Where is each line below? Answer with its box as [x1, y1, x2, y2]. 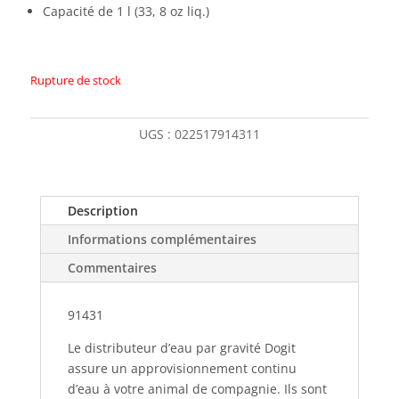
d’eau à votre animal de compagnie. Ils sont [67, 380, 327, 397]
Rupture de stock [29, 72, 121, 88]
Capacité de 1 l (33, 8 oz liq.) [42, 3, 209, 20]
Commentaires [67, 259, 157, 276]
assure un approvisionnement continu [67, 360, 297, 377]
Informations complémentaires [67, 231, 256, 248]
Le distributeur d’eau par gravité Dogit [67, 339, 296, 356]
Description [67, 202, 138, 219]
